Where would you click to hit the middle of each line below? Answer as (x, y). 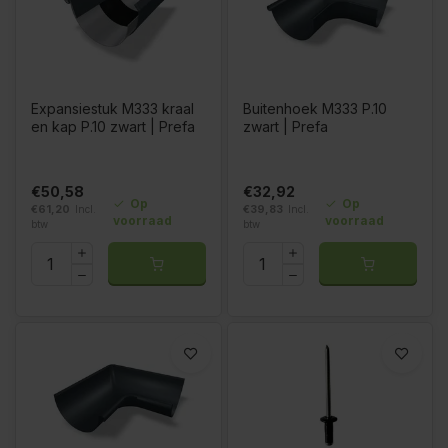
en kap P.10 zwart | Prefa (113, 127)
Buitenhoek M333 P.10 (314, 109)
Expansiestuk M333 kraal (112, 109)
